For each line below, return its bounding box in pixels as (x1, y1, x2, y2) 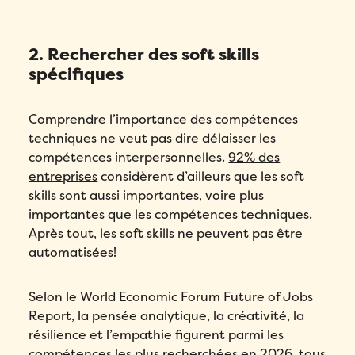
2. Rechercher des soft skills (29, 44, 260, 67)
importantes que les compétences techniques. (29, 206, 313, 223)
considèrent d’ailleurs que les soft (97, 168, 305, 185)
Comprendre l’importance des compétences (29, 111, 299, 128)
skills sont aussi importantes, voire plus (29, 187, 265, 204)
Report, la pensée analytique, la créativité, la (29, 307, 305, 325)
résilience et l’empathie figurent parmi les (29, 326, 284, 344)
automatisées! (29, 244, 117, 261)
